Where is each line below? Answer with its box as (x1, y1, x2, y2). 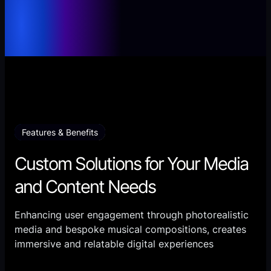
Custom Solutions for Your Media (15, 152, 248, 175)
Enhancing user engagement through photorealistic (15, 209, 249, 221)
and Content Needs (15, 175, 155, 198)
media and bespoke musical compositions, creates (15, 223, 246, 236)
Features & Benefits (22, 126, 98, 137)
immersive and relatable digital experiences (15, 238, 214, 250)
